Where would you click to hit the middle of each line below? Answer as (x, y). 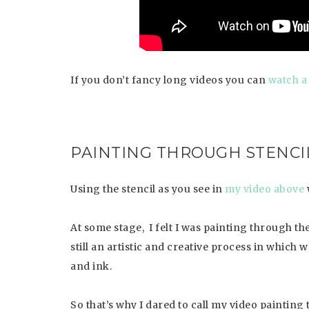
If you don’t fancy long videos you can (169, 80)
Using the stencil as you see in (148, 189)
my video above (265, 189)
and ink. (91, 266)
